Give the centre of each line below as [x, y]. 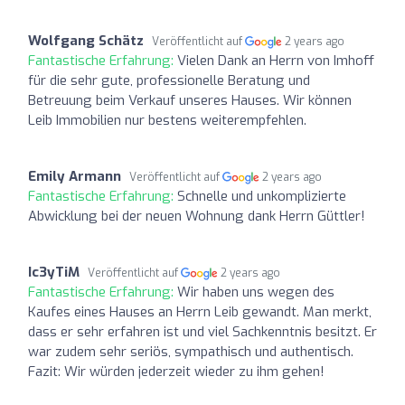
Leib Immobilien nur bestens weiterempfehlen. [167, 120]
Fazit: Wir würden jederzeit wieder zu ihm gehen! [176, 371]
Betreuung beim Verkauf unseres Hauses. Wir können [190, 100]
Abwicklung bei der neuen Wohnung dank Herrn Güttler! [197, 216]
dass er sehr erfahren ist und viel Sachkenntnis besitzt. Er [202, 331]
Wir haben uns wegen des [256, 292]
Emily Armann [75, 176]
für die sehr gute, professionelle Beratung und [169, 80]
